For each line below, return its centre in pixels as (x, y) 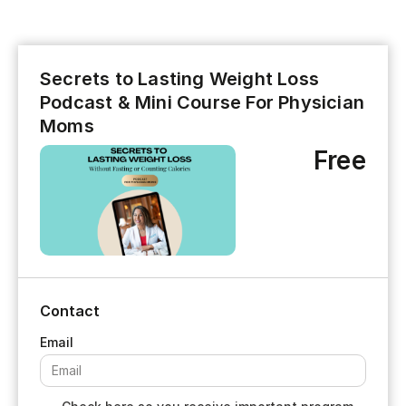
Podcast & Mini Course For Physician (203, 102)
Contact (70, 310)
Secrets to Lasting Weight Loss (179, 79)
